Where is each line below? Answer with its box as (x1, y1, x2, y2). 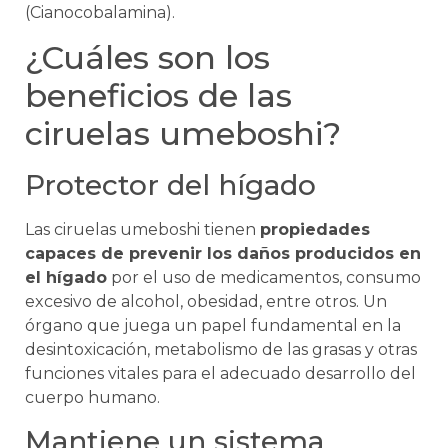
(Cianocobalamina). (25, 2, 175, 22)
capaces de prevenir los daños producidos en (25, 244, 421, 264)
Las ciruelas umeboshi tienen (25, 220, 260, 240)
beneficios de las (25, 76, 292, 116)
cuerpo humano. (25, 388, 160, 408)
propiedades (260, 220, 370, 240)
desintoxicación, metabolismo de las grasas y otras (25, 340, 417, 360)
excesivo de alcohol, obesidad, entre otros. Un (25, 292, 387, 312)
